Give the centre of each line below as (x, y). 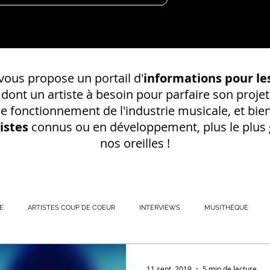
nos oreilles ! (135, 143)
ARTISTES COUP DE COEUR (71, 207)
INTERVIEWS (160, 207)
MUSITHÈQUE (226, 207)
